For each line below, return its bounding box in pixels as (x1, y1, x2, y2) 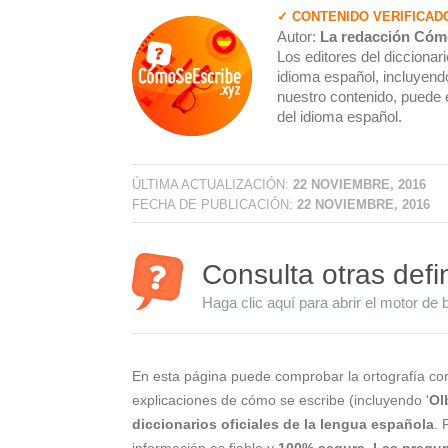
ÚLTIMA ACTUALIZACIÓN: (132, 176, 293, 192)
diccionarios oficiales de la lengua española (132, 415, 434, 432)
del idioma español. (277, 108, 402, 125)
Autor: (277, 28, 320, 45)
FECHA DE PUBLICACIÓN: (132, 196, 297, 212)
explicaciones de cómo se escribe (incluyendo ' (132, 391, 429, 408)
